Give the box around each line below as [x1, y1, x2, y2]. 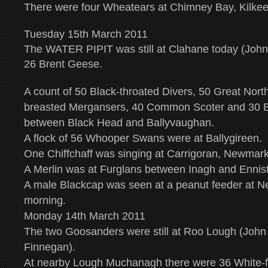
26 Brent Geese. [24, 58, 102, 70]
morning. [24, 194, 66, 206]
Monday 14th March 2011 [24, 210, 145, 222]
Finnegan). [24, 241, 75, 253]
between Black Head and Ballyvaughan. [24, 117, 214, 129]
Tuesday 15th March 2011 [24, 28, 148, 40]
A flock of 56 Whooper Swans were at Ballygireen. [24, 132, 262, 144]
